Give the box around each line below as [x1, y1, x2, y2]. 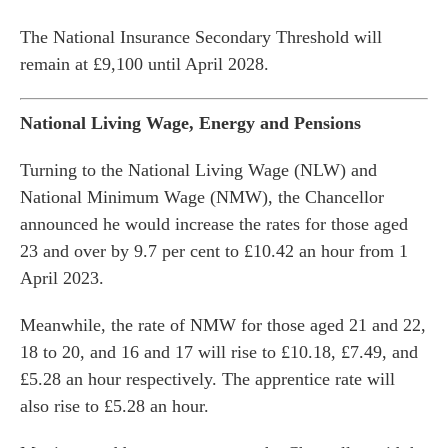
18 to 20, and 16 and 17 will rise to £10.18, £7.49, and [20, 342, 418, 362]
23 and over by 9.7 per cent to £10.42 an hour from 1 [20, 241, 408, 261]
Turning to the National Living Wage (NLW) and [20, 160, 377, 180]
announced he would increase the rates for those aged [20, 214, 408, 234]
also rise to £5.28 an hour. [20, 396, 209, 416]
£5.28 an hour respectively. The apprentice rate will [20, 369, 395, 389]
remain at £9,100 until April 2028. [20, 54, 269, 74]
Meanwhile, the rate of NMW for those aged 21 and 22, [20, 315, 426, 335]
